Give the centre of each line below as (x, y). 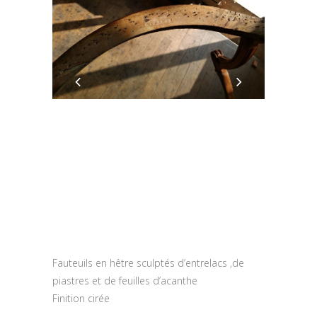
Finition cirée (81, 299)
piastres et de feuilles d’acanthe (125, 281)
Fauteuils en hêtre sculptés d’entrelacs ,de (148, 263)
